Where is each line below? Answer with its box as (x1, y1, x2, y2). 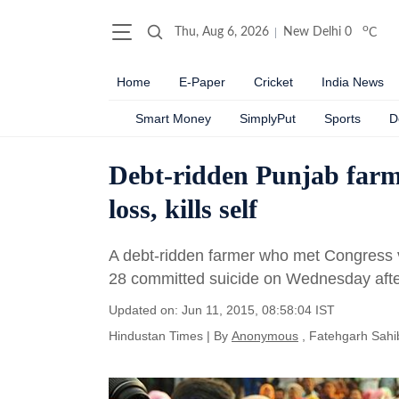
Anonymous (232, 329, 298, 343)
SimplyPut (240, 111, 296, 126)
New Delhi (283, 26, 341, 38)
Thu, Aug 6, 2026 (175, 26, 269, 38)
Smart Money (135, 111, 211, 126)
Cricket (254, 75, 293, 89)
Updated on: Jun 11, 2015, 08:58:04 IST (109, 303, 335, 317)
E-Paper (179, 75, 225, 89)
